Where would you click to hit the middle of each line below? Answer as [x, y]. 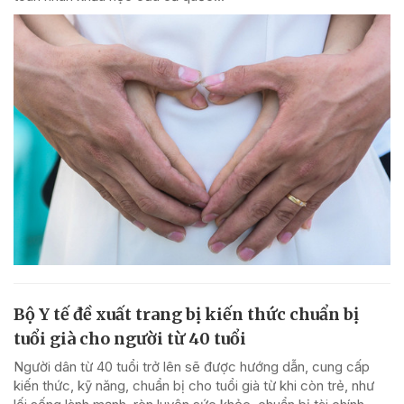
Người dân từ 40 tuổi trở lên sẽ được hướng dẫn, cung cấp [192, 367]
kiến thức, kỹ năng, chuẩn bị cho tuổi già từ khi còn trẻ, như [194, 386]
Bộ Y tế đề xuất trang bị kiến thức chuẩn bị [186, 315]
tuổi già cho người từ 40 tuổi [130, 339]
